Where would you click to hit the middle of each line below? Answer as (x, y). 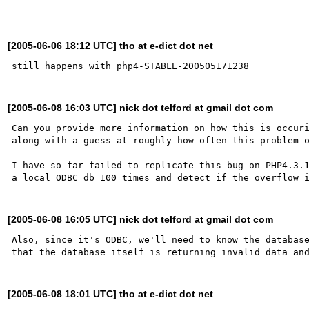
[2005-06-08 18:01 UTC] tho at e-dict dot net (111, 293)
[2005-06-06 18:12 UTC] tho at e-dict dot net (111, 45)
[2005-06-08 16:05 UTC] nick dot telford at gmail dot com (141, 219)
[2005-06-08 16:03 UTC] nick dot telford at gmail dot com (141, 107)
